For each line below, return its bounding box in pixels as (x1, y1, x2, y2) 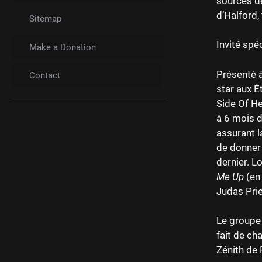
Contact (29, 70, 60, 81)
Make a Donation (29, 42, 96, 53)
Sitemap (29, 13, 61, 25)
